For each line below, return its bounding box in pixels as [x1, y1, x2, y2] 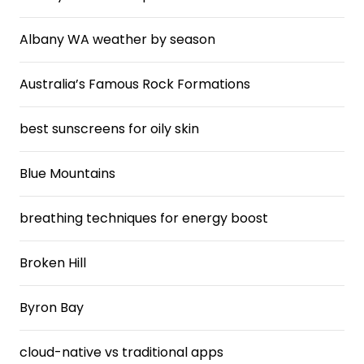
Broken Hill [19, 253, 86, 272]
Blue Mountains [19, 164, 115, 183]
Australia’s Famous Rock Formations [19, 75, 250, 93]
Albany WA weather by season [19, 30, 215, 49]
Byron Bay [19, 298, 84, 317]
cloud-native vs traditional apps [19, 343, 223, 362]
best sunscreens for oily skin [19, 119, 199, 138]
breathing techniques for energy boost [19, 209, 268, 227]
